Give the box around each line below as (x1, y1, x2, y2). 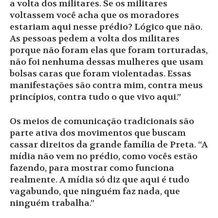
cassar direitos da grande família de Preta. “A (10, 139, 208, 151)
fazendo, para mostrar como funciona (10, 163, 174, 174)
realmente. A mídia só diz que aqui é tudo (10, 174, 189, 186)
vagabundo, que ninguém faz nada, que (10, 186, 180, 198)
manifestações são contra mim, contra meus (10, 80, 203, 91)
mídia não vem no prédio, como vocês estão (10, 151, 198, 163)
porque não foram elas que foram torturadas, (10, 45, 208, 56)
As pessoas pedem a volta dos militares (10, 33, 180, 45)
